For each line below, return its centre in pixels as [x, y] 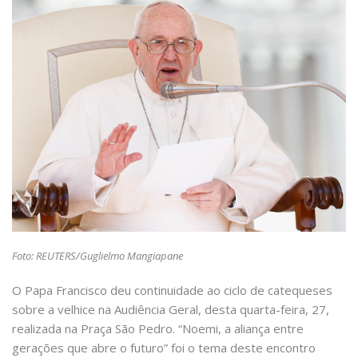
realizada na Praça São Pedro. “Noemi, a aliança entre [158, 329]
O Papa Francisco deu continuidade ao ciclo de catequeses [172, 290]
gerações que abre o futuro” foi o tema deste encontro [164, 348]
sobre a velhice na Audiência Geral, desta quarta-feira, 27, [171, 310]
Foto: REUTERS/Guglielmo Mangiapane [97, 256]
